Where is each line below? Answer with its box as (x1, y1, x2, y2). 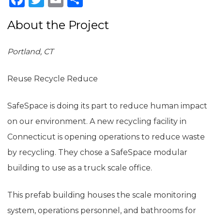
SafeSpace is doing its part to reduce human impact (7, 101, 207, 110)
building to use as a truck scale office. (7, 163, 152, 172)
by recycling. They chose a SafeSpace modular (7, 147, 187, 157)
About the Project (7, 17, 109, 32)
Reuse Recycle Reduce (7, 74, 98, 83)
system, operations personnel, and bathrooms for (7, 205, 196, 215)
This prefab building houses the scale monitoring (7, 190, 197, 200)
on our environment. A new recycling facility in (7, 116, 186, 126)
